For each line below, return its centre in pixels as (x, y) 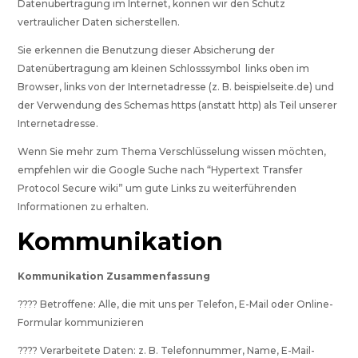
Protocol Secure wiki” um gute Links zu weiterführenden (157, 189)
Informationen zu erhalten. (84, 207)
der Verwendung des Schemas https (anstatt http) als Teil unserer (178, 105)
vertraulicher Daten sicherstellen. (99, 22)
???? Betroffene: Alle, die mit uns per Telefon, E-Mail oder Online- (176, 304)
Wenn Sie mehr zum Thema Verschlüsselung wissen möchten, (172, 152)
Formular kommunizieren (81, 323)
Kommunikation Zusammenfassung (114, 276)
